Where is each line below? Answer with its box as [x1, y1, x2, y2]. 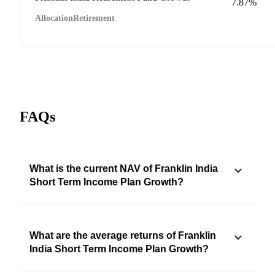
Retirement [73, 13, 115, 23]
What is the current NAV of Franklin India [29, 163, 218, 174]
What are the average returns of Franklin [29, 230, 216, 241]
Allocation [35, 13, 73, 23]
